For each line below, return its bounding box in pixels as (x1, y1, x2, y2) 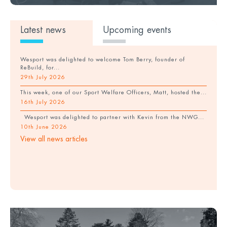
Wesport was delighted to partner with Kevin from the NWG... (20, 115, 204, 120)
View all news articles (20, 135, 88, 142)
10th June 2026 (20, 124, 67, 130)
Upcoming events (103, 25, 172, 34)
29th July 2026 (20, 74, 65, 80)
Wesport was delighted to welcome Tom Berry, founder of (20, 57, 185, 62)
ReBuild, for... (20, 65, 60, 70)
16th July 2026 (20, 99, 65, 105)
